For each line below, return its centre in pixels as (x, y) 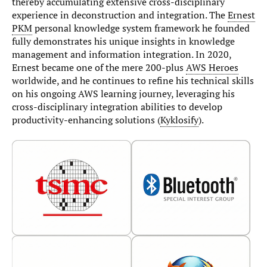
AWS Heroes (212, 68)
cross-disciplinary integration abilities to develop (117, 107)
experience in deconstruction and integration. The (120, 15)
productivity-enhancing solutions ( (86, 120)
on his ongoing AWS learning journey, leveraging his (123, 94)
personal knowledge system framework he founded (141, 28)
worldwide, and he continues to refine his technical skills (133, 81)
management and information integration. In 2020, (122, 55)
